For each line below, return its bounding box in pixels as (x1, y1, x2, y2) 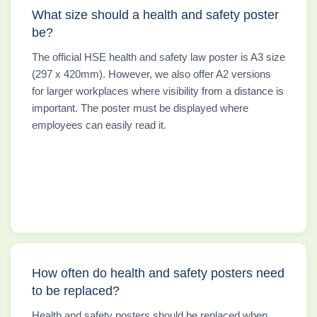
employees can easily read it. (32, 118, 166, 131)
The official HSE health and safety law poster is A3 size (32, 50, 285, 63)
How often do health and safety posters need (32, 265, 284, 280)
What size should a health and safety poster (32, 7, 279, 22)
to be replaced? (32, 283, 120, 298)
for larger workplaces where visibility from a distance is (32, 84, 284, 97)
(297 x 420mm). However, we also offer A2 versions (32, 67, 271, 80)
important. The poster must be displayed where (32, 101, 248, 114)
